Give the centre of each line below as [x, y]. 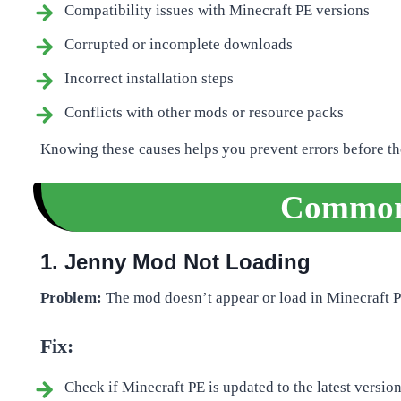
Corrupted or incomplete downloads [179, 44]
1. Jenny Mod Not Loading [175, 261]
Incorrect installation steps [149, 78]
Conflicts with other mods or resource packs [204, 112]
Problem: [71, 297]
